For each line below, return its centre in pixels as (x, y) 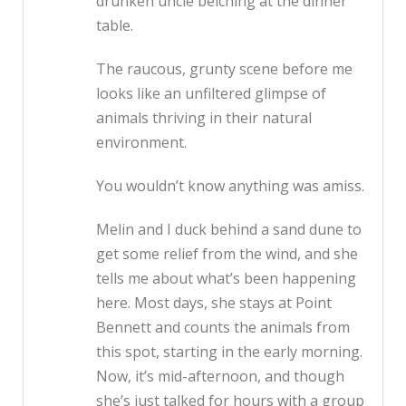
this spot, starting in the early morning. (229, 352)
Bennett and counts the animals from (223, 328)
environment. (141, 143)
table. (115, 26)
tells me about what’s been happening (226, 279)
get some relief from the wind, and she (227, 254)
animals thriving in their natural (204, 118)
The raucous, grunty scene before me (224, 69)
